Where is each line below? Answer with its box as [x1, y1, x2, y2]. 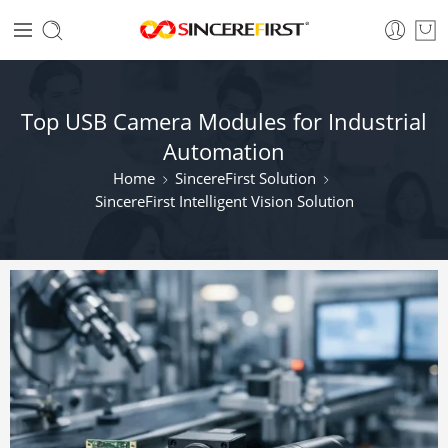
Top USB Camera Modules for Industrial [21, 107, 427, 136]
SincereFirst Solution [174, 169, 316, 188]
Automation [163, 137, 285, 166]
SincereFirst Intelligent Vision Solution [94, 192, 354, 211]
